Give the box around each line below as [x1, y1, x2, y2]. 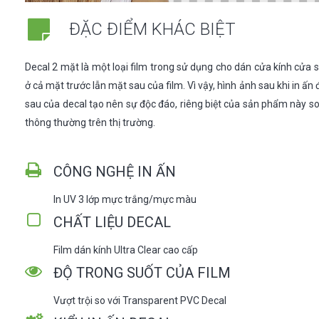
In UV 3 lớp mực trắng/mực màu [53, 193, 197, 205]
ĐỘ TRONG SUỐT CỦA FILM [53, 263, 231, 281]
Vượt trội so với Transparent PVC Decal [53, 294, 226, 306]
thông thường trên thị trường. [25, 116, 155, 128]
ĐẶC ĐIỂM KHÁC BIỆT [68, 19, 236, 40]
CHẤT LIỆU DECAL [53, 213, 171, 231]
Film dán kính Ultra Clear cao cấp [53, 244, 198, 256]
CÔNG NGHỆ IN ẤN [53, 162, 176, 180]
